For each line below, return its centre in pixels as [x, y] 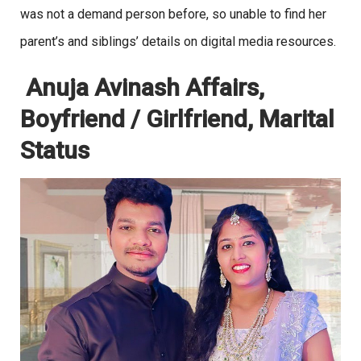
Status [55, 151]
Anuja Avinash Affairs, [142, 88]
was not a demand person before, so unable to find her [173, 15]
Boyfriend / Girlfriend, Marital [177, 119]
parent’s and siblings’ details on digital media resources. [178, 42]
